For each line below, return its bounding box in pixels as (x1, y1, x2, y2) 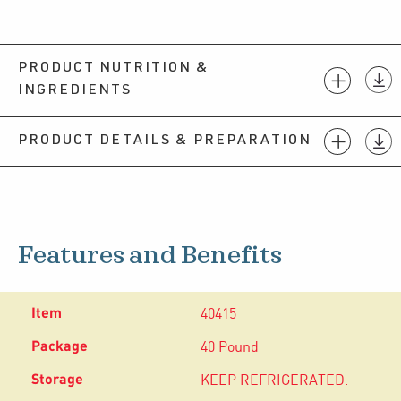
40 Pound (200, 339, 259, 355)
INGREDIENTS (18, 83, 132, 98)
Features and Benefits (18, 243, 282, 268)
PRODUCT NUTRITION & (18, 61, 209, 76)
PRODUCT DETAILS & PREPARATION (18, 133, 311, 149)
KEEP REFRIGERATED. (200, 372, 348, 388)
